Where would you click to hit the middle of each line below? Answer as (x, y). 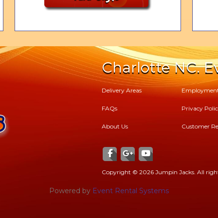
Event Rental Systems (131, 191)
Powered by (71, 191)
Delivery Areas (122, 91)
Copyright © (120, 172)
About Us (115, 127)
